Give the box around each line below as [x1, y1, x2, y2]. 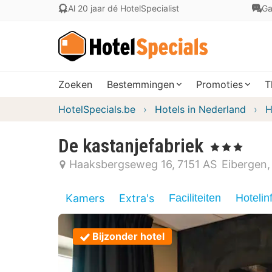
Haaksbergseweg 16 [69, 158, 172, 171]
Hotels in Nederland [155, 103, 246, 115]
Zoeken [58, 78, 92, 90]
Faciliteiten [169, 192, 221, 204]
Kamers [66, 192, 104, 205]
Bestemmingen [107, 78, 174, 90]
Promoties [196, 78, 243, 90]
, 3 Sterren [209, 140, 243, 149]
